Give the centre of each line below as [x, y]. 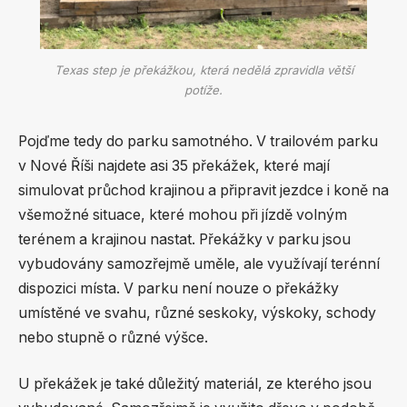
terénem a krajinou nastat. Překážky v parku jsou [184, 239]
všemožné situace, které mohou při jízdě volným [183, 214]
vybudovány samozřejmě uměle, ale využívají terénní [199, 263]
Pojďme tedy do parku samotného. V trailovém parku [198, 141]
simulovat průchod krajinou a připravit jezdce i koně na [203, 190]
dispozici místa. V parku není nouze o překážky [179, 288]
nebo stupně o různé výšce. [113, 337]
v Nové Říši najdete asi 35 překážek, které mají [174, 165]
